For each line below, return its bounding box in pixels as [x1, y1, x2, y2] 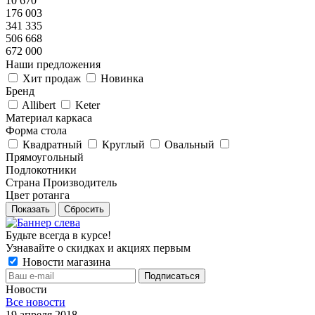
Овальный [165, 139, 214, 150]
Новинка [101, 72, 143, 84]
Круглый [102, 139, 145, 150]
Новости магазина [20, 256, 110, 268]
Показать [11, 204, 50, 214]
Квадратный [22, 139, 82, 150]
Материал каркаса [6, 112, 92, 124]
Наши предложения [6, 58, 101, 70]
